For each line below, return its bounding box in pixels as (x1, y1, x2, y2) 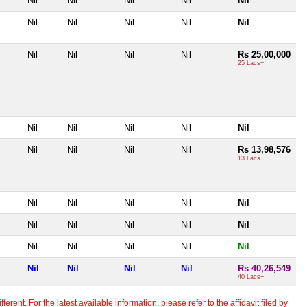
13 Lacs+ (238, 154, 264, 162)
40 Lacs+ (238, 273, 264, 280)
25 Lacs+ (238, 59, 264, 66)
